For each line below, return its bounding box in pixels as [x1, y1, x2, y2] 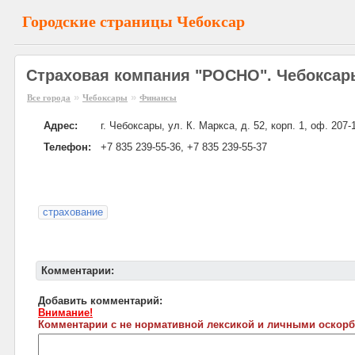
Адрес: [44, 120, 78, 132]
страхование [43, 206, 103, 218]
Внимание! [38, 307, 93, 319]
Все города [27, 93, 71, 102]
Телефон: [44, 141, 91, 153]
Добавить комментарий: [38, 295, 162, 307]
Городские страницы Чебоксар [22, 13, 245, 30]
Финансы [139, 93, 177, 102]
